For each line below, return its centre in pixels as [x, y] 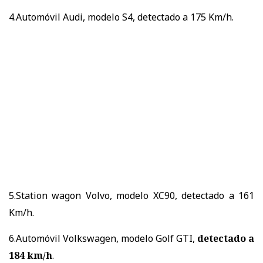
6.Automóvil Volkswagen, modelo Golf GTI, [103, 239]
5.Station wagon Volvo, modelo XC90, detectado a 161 [131, 196]
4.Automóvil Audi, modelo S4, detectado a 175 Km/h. [121, 17]
